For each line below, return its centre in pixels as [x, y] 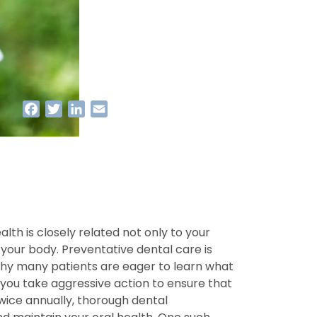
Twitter [82, 109]
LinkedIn [107, 109]
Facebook [68, 109]
